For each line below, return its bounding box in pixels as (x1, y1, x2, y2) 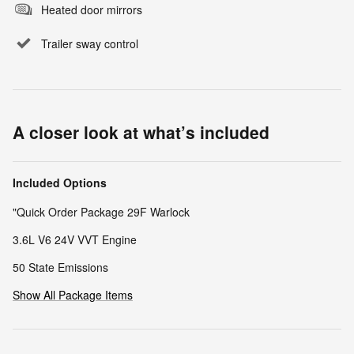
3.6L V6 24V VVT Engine (13, 232, 137, 248)
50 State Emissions (13, 259, 108, 276)
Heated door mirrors (41, 2, 142, 18)
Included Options (13, 175, 107, 191)
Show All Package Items (13, 287, 133, 303)
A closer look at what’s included (13, 120, 269, 145)
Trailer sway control (41, 36, 138, 52)
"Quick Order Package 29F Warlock (13, 204, 190, 220)
